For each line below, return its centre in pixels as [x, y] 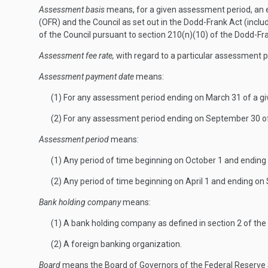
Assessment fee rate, [77, 56]
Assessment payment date [86, 77]
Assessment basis [72, 10]
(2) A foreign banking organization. [116, 244]
